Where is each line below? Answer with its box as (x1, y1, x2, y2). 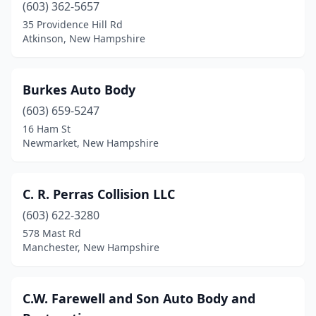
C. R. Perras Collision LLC (23, 186, 175, 202)
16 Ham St (23, 122, 71, 135)
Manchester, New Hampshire (23, 241, 159, 254)
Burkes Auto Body (23, 81, 135, 98)
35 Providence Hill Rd (23, 18, 123, 31)
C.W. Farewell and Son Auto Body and (23, 290, 255, 307)
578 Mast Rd (23, 226, 81, 240)
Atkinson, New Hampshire (23, 32, 145, 45)
